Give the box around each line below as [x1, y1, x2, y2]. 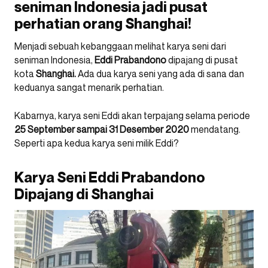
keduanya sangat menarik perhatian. [14, 81, 164, 93]
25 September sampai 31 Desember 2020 [14, 123, 189, 135]
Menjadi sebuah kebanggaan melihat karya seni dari [14, 40, 226, 52]
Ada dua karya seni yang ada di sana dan [76, 68, 244, 80]
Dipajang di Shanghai [14, 185, 154, 203]
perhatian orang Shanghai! [14, 15, 191, 32]
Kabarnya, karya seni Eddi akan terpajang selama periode [14, 109, 250, 121]
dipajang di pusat [166, 54, 238, 66]
